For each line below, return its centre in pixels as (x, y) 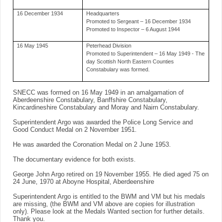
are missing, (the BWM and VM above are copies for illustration (104, 204)
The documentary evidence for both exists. (74, 160)
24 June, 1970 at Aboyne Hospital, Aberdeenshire (83, 182)
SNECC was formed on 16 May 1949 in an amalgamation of (98, 93)
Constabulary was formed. (118, 70)
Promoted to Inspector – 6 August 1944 (133, 29)
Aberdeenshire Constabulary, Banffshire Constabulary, (90, 100)
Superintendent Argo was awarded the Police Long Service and (103, 123)
